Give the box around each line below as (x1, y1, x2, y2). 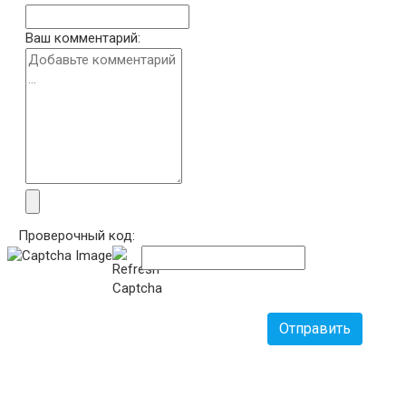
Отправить (279, 320, 351, 338)
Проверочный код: (18, 227, 135, 245)
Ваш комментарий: (25, 30, 140, 47)
